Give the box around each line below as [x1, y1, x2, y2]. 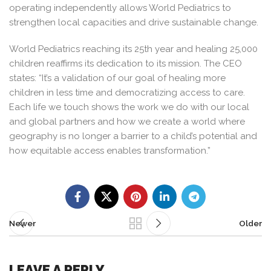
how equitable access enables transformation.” [9, 145, 211, 156]
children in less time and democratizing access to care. [9, 87, 245, 98]
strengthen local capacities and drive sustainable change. [9, 17, 258, 28]
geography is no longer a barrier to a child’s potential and [9, 131, 257, 142]
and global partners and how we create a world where [9, 116, 245, 127]
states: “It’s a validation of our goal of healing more [9, 73, 226, 83]
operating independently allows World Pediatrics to [9, 2, 231, 13]
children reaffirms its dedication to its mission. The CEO [9, 58, 242, 69]
